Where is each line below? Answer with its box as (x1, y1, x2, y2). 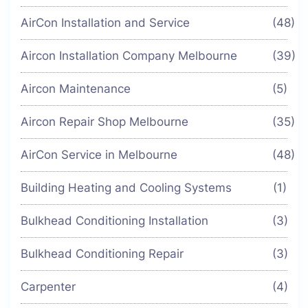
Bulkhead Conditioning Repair (21, 247, 184, 261)
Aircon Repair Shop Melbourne (21, 115, 188, 129)
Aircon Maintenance (21, 82, 131, 96)
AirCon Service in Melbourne (21, 148, 177, 162)
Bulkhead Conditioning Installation (21, 214, 208, 228)
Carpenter (21, 280, 76, 294)
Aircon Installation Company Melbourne (21, 49, 237, 63)
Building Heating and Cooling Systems (21, 181, 232, 195)
